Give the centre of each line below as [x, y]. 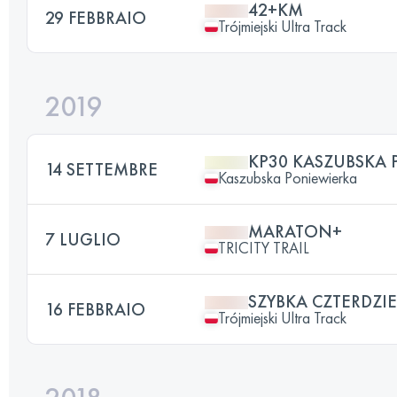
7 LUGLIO [83, 239]
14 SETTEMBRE [101, 169]
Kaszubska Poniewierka [288, 178]
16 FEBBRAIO [95, 309]
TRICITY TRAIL [264, 248]
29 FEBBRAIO [96, 18]
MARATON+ [295, 231]
